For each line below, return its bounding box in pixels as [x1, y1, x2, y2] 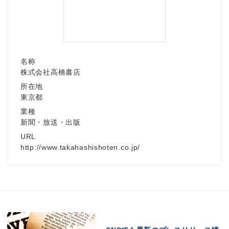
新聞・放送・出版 [20, 118, 81, 127]
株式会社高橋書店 [20, 68, 81, 77]
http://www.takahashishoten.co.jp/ [20, 143, 141, 152]
